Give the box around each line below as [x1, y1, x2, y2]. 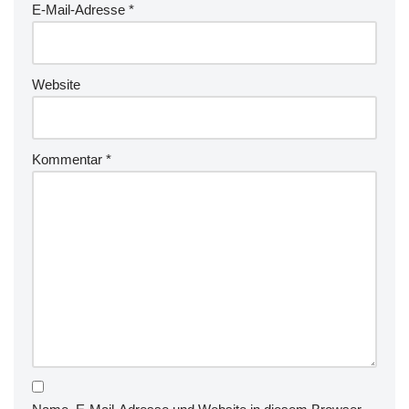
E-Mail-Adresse [32, 2, 129, 17]
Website [32, 77, 80, 92]
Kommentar [32, 152, 106, 167]
